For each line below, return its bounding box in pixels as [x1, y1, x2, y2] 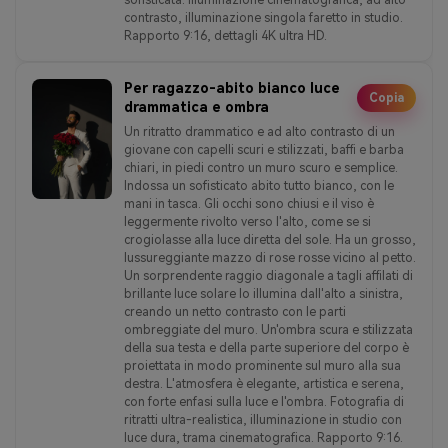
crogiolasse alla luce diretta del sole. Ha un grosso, [124, 232, 416, 247]
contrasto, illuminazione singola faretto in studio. [124, 10, 403, 25]
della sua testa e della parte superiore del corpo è [124, 340, 409, 355]
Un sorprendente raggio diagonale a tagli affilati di [124, 268, 413, 283]
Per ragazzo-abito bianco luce [124, 79, 340, 96]
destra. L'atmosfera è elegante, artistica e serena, [124, 376, 404, 391]
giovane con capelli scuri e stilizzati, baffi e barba [124, 142, 404, 157]
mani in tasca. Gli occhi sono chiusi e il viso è [124, 196, 374, 211]
